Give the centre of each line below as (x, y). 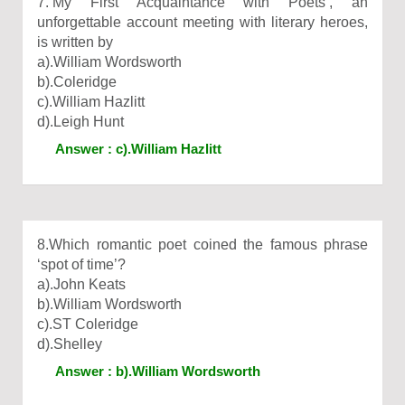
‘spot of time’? (81, 264)
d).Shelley (70, 344)
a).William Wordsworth (109, 62)
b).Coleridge (77, 82)
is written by (75, 42)
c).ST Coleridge (88, 324)
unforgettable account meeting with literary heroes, (202, 22)
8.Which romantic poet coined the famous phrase (202, 245)
